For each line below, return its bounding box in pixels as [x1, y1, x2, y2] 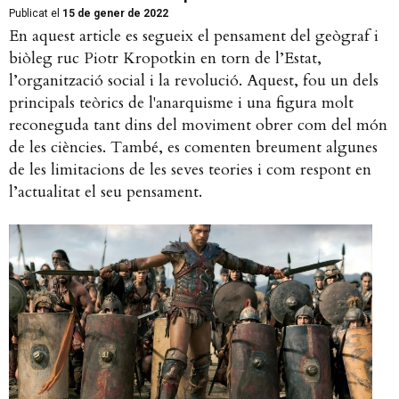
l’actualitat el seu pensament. [9, 181, 202, 204]
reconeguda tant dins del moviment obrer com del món [9, 114, 387, 137]
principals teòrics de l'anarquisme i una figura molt [9, 92, 354, 115]
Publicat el [9, 7, 60, 20]
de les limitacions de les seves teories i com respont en [9, 159, 371, 182]
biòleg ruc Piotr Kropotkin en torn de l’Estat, [9, 47, 322, 70]
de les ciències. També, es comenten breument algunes [9, 136, 378, 159]
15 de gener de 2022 [60, 7, 168, 20]
